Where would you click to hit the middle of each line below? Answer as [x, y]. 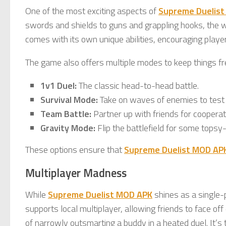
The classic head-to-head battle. [138, 85]
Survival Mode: [69, 99]
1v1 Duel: [59, 85]
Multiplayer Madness [76, 173]
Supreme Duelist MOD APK [100, 194]
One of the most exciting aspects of [92, 11]
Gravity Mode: [68, 128]
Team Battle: [66, 114]
